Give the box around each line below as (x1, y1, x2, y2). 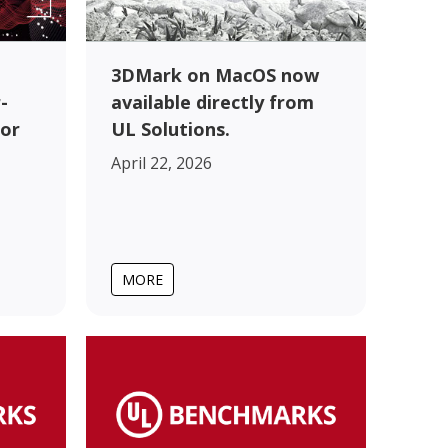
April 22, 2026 (111, 151, 212, 174)
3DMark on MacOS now (111, 62, 319, 87)
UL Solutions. (111, 116, 230, 141)
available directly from (111, 89, 314, 114)
